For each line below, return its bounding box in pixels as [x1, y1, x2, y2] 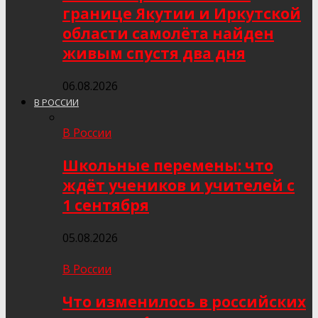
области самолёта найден [62, 23, 274, 43]
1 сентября [62, 195, 149, 215]
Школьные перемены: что [62, 155, 273, 175]
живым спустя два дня [62, 43, 246, 63]
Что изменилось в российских [62, 292, 306, 312]
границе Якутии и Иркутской [62, 4, 301, 23]
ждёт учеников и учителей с [62, 175, 295, 195]
